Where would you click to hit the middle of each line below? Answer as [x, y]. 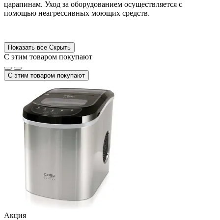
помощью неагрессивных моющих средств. [77, 13]
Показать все [28, 47]
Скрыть [60, 47]
